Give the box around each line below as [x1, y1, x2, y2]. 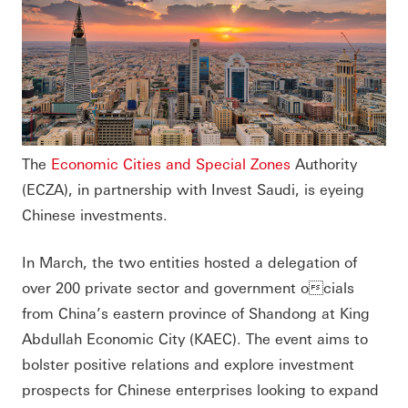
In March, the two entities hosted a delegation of [22, 251, 357, 271]
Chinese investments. [22, 204, 168, 224]
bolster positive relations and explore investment [22, 353, 354, 373]
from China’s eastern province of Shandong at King [22, 302, 370, 322]
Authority [291, 153, 357, 173]
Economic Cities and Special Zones [51, 153, 291, 173]
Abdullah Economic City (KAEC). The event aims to [22, 328, 368, 348]
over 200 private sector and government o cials [22, 277, 354, 297]
